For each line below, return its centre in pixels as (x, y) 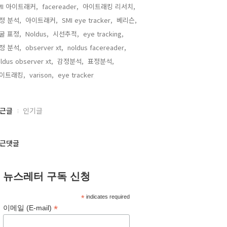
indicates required (107, 197)
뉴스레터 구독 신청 (47, 176)
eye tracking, (103, 34)
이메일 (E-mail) (28, 208)
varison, (42, 75)
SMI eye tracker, (87, 20)
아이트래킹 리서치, (109, 6)
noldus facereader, (97, 47)
